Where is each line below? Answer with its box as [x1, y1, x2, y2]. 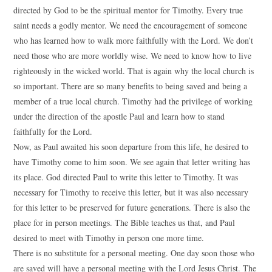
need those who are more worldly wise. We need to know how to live [13, 50, 252, 61]
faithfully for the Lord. [13, 126, 93, 137]
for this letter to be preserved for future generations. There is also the [13, 202, 251, 213]
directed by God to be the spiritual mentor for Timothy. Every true [13, 4, 243, 16]
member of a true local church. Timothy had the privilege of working [13, 95, 253, 107]
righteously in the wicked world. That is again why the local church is [13, 65, 254, 76]
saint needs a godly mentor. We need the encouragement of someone [13, 19, 248, 31]
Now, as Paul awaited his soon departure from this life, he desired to [13, 141, 249, 152]
